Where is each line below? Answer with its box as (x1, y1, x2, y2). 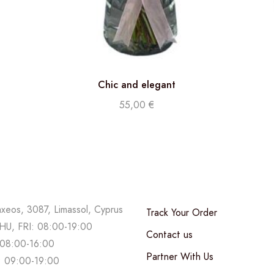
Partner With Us (146, 249, 213, 264)
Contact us (146, 227, 193, 242)
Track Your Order (146, 205, 217, 220)
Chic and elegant (98, 78, 176, 92)
